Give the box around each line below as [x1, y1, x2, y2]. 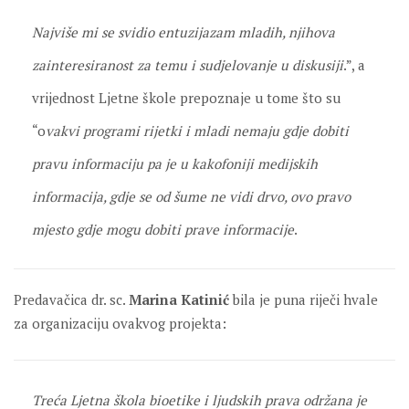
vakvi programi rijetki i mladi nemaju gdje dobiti [46, 121, 349, 140]
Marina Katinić [129, 290, 229, 309]
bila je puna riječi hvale [229, 290, 378, 309]
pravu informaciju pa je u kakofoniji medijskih [32, 154, 318, 173]
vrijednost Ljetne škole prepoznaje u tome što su [32, 89, 341, 107]
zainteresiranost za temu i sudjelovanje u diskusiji [32, 56, 343, 74]
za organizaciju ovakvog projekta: [14, 314, 226, 332]
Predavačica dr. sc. [14, 290, 129, 309]
